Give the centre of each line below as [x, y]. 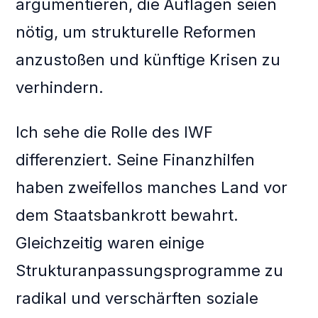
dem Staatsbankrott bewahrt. [127, 215]
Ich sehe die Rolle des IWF [115, 132]
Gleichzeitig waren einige [110, 243]
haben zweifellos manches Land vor [152, 188]
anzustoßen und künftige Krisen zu [148, 60]
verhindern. [60, 88]
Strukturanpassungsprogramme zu [150, 271]
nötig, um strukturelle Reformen [136, 32]
